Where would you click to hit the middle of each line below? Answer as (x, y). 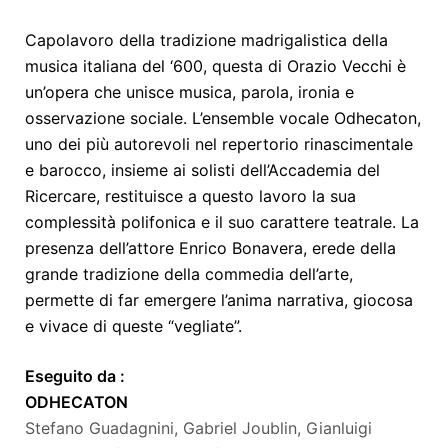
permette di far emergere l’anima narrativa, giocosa (219, 300)
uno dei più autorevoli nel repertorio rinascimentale (219, 144)
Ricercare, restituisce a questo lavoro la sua (190, 196)
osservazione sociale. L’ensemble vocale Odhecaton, (223, 118)
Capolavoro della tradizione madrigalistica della (206, 40)
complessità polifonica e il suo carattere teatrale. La (222, 222)
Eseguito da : (75, 376)
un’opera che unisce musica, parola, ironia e (189, 92)
